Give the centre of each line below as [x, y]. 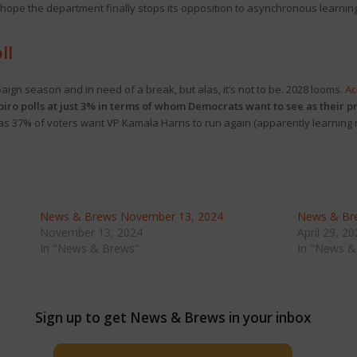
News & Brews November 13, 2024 [131, 216]
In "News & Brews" [89, 248]
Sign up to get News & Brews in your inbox [173, 318]
